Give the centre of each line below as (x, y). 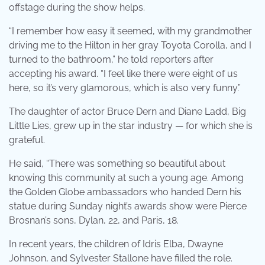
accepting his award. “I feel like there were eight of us (123, 73)
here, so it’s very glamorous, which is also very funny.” (125, 88)
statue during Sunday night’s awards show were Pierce (128, 206)
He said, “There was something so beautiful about (117, 163)
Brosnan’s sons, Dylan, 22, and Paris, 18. (94, 220)
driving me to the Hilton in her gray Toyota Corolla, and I (130, 45)
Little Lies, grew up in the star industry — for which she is (131, 125)
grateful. (27, 140)
